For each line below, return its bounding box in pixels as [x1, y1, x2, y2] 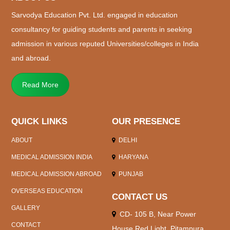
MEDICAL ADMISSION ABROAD [11, 170, 102, 177]
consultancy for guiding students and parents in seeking [11, 25, 193, 33]
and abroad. [11, 53, 51, 62]
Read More [22, 80, 59, 89]
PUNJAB [117, 170, 143, 177]
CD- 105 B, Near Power [117, 209, 196, 218]
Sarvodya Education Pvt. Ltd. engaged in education [11, 10, 178, 19]
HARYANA [117, 153, 148, 160]
